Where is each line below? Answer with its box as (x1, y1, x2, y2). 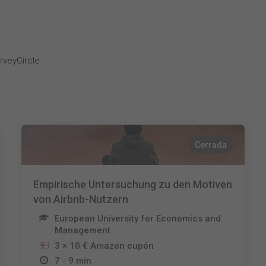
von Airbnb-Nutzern (33, 193, 128, 205)
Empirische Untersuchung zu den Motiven (33, 178, 232, 191)
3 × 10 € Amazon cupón (54, 240, 154, 251)
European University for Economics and (54, 213, 221, 224)
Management (54, 225, 110, 236)
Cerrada (195, 140, 227, 150)
